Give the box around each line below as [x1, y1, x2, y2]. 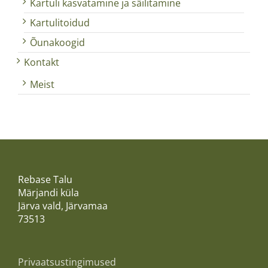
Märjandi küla [18, 185, 79, 199]
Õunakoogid [30, 35, 85, 49]
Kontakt [24, 55, 59, 69]
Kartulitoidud [30, 16, 90, 29]
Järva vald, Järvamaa [18, 199, 108, 212]
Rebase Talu [18, 172, 72, 186]
